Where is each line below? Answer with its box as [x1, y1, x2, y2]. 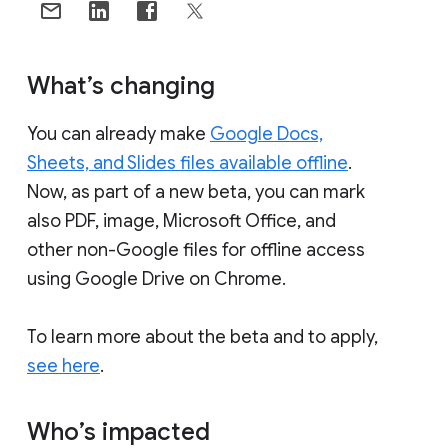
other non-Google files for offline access [27, 238, 365, 261]
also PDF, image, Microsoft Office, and [27, 209, 336, 232]
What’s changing [27, 70, 221, 101]
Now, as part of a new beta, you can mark [27, 180, 365, 203]
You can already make [27, 122, 210, 145]
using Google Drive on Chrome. [27, 267, 286, 290]
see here [27, 354, 100, 377]
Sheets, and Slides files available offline [27, 151, 348, 174]
